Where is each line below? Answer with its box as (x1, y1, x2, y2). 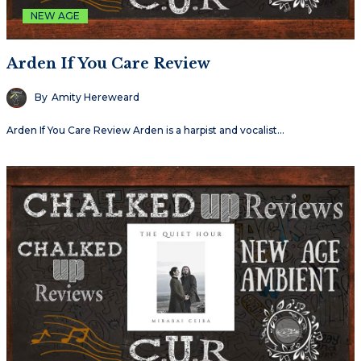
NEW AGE (31, 9, 80, 22)
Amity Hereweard (52, 91, 139, 104)
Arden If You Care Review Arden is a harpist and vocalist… (6, 123, 284, 136)
